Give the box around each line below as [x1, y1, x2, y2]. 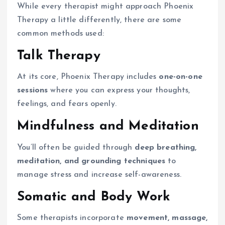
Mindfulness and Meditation [17, 120, 199, 134]
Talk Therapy [17, 49, 100, 63]
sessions [17, 86, 48, 95]
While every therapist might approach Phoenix [17, 2, 194, 11]
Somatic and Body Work [17, 190, 171, 204]
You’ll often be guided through [17, 143, 135, 152]
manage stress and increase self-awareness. [17, 170, 181, 179]
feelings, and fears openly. [17, 100, 117, 108]
